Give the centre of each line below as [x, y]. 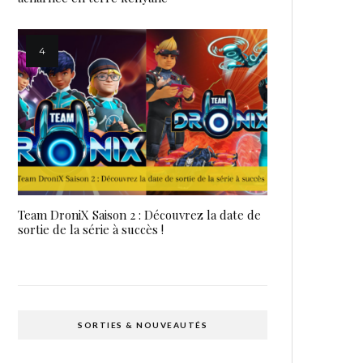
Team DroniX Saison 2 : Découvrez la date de [139, 215]
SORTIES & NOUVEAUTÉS [143, 325]
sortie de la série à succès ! [91, 230]
